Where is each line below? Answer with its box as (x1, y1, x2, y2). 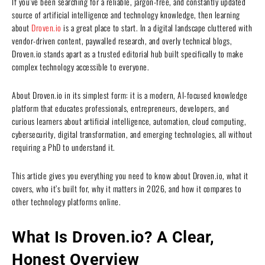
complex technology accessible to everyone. (12, 60, 149, 73)
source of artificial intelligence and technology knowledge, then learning (12, 8, 240, 21)
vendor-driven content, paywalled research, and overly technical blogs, (12, 34, 232, 47)
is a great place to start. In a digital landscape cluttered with (61, 21, 252, 34)
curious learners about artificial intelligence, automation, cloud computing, (12, 114, 246, 127)
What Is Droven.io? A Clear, (12, 227, 215, 247)
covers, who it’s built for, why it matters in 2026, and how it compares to (12, 182, 241, 195)
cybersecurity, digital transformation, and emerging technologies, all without (12, 127, 253, 140)
